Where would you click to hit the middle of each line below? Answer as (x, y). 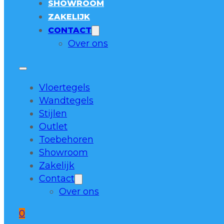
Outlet (53, 126)
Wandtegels (66, 100)
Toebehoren (66, 139)
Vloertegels (64, 87)
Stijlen (53, 113)
